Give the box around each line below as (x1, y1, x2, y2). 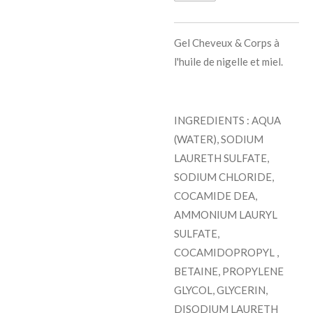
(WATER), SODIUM (174, 133, 263, 146)
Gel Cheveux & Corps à (174, 36, 279, 50)
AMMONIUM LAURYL (174, 208, 277, 221)
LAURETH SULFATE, (174, 152, 269, 165)
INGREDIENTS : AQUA (174, 114, 281, 127)
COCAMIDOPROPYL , (174, 246, 279, 259)
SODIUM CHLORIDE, (174, 170, 274, 184)
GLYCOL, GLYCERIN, (174, 284, 268, 297)
